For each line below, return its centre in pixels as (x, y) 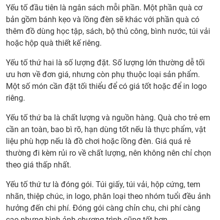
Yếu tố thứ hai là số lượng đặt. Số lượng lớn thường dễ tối (105, 63)
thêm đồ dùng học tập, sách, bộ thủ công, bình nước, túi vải (108, 31)
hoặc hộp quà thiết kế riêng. (54, 43)
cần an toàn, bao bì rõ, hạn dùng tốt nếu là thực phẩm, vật (106, 130)
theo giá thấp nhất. (39, 165)
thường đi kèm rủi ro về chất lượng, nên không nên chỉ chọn (109, 153)
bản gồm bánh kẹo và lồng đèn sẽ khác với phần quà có (103, 20)
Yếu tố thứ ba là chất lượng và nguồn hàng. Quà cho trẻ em (108, 118)
